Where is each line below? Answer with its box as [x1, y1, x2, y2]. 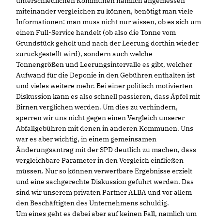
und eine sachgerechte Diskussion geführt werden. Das [16, 177, 194, 186]
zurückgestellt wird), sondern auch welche [16, 49, 153, 58]
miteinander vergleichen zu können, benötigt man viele [16, 6, 193, 15]
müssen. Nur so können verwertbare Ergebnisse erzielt [16, 166, 192, 175]
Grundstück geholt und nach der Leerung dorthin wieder [16, 38, 199, 47]
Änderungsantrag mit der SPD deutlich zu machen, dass [16, 145, 196, 154]
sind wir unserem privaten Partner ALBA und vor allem [16, 187, 192, 197]
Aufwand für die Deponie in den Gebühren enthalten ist [16, 70, 195, 79]
